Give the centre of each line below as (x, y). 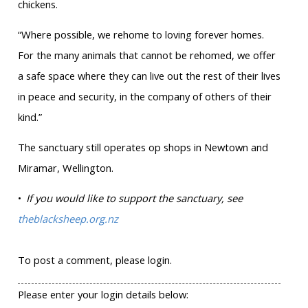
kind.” (30, 117)
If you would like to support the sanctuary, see (132, 198)
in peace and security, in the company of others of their (144, 97)
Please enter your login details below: (103, 295)
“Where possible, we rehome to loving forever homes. (141, 35)
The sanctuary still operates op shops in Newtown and (143, 147)
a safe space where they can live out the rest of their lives (149, 76)
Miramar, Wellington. (67, 168)
